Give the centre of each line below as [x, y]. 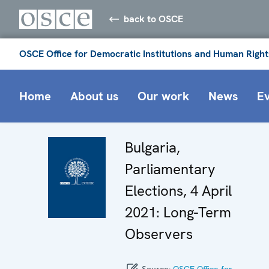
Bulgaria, [153, 147]
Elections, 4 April [178, 190]
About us [94, 96]
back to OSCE [154, 19]
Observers [159, 234]
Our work [163, 96]
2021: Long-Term [178, 212]
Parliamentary [170, 169]
